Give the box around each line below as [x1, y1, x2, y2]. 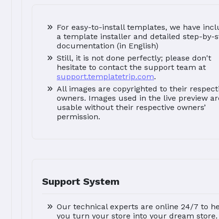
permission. [57, 112, 100, 122]
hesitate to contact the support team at [57, 63, 206, 72]
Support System [42, 175, 120, 188]
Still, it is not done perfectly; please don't [57, 53, 211, 63]
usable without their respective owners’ [57, 103, 206, 112]
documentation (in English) [57, 41, 158, 51]
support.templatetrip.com [57, 72, 154, 82]
